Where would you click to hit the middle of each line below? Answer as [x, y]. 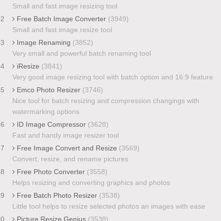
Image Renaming [43, 42]
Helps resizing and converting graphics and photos [91, 182]
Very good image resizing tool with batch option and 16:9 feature [112, 77]
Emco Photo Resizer [48, 90]
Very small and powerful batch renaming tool [81, 53]
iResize [28, 66]
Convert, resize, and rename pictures [70, 159]
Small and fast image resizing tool [65, 6]
